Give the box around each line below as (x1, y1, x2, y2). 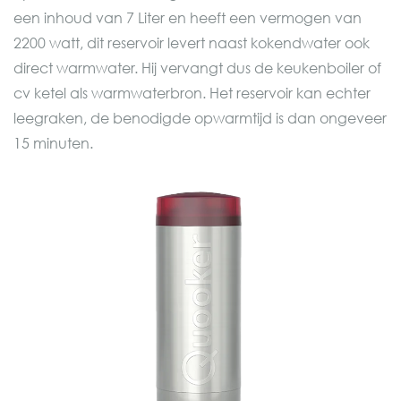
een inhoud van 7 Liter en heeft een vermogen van (13, 8, 362, 27)
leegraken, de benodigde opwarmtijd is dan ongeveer (13, 108, 387, 127)
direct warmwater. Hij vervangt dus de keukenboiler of (13, 58, 381, 77)
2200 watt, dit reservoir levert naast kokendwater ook (13, 33, 370, 52)
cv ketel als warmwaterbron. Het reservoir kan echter (13, 83, 371, 102)
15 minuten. (13, 133, 93, 152)
